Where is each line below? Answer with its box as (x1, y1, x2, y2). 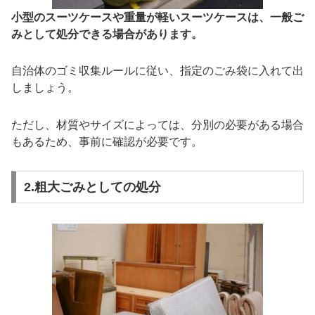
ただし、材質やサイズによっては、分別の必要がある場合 (11, 119, 304, 131)
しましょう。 (11, 82, 79, 94)
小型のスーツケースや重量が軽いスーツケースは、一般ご (11, 11, 304, 23)
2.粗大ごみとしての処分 (23, 179, 161, 194)
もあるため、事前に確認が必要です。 (11, 136, 202, 148)
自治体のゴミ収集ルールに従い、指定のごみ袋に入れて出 (11, 65, 304, 77)
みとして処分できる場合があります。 (11, 27, 202, 40)
